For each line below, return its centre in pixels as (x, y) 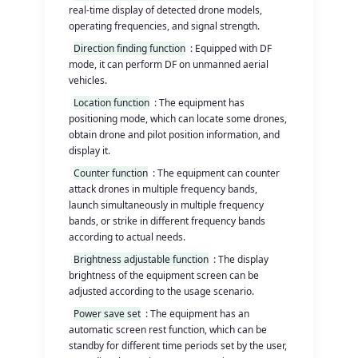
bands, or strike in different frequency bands (167, 221)
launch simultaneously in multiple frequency (167, 205)
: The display (241, 259)
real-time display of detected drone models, (166, 10)
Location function (112, 102)
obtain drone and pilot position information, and (175, 134)
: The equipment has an (198, 313)
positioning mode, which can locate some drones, (178, 118)
